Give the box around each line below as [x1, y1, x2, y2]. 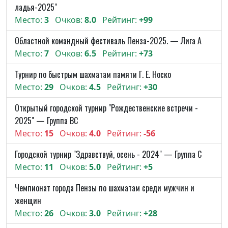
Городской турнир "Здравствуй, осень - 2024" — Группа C [15, 148, 202, 160]
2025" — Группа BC [15, 115, 78, 127]
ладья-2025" [15, 1, 57, 13]
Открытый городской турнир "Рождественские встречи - [15, 102, 198, 114]
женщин [15, 194, 41, 207]
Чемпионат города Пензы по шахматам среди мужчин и [15, 182, 194, 194]
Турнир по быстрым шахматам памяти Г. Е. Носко [15, 68, 171, 80]
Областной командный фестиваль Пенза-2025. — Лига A [15, 35, 202, 47]
